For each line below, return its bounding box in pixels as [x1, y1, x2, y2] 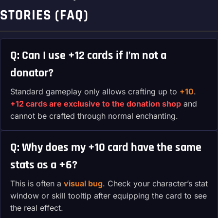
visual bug [64, 179, 103, 189]
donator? [10, 66, 54, 81]
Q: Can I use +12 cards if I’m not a [10, 48, 166, 63]
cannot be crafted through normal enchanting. [10, 111, 178, 121]
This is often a [10, 179, 64, 189]
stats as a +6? [10, 158, 77, 173]
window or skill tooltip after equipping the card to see [10, 191, 207, 201]
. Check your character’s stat [103, 179, 208, 189]
